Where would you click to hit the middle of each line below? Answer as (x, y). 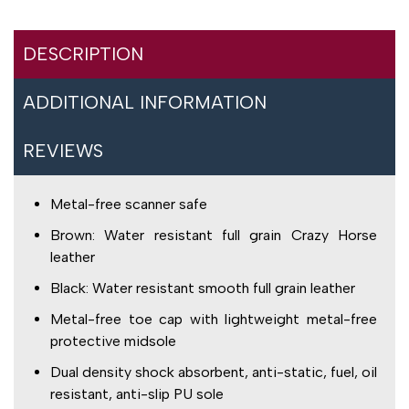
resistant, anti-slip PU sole (137, 394)
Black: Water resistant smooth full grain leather (203, 288)
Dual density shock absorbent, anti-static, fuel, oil (214, 372)
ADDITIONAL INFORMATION (145, 103)
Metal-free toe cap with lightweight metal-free (214, 320)
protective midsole (113, 341)
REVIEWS (63, 151)
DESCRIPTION (83, 54)
